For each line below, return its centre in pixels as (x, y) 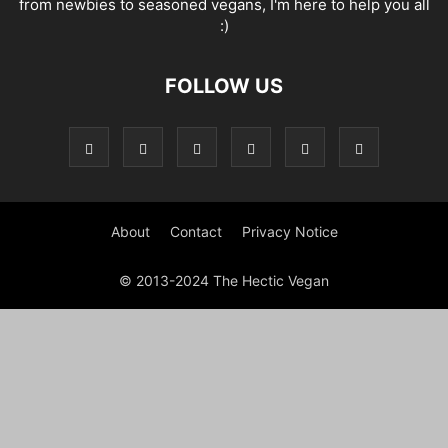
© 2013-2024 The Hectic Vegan (224, 280)
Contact (195, 231)
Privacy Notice (289, 231)
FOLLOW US (224, 86)
